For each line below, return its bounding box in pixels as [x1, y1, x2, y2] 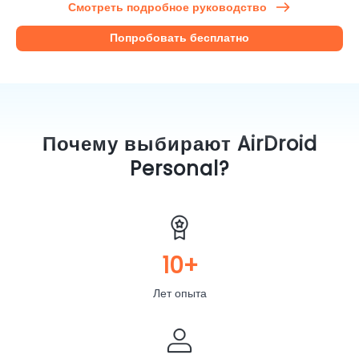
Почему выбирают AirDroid [42, 130, 317, 157]
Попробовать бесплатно [110, 30, 249, 46]
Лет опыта [152, 284, 207, 301]
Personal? [130, 155, 229, 182]
